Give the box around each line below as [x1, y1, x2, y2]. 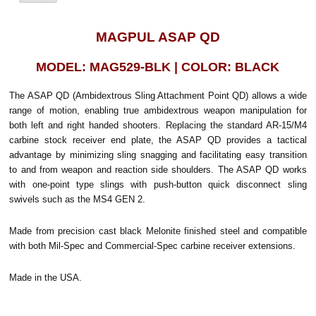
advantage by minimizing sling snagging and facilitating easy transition [9, 149, 307, 160]
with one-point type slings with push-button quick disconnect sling [9, 178, 307, 190]
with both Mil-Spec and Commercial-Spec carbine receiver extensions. [9, 240, 296, 251]
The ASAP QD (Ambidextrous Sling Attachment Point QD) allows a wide [9, 90, 307, 101]
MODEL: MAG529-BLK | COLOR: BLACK [36, 59, 280, 74]
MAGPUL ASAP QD [95, 29, 220, 44]
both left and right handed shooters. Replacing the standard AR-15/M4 [9, 119, 307, 130]
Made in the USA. [9, 272, 83, 283]
